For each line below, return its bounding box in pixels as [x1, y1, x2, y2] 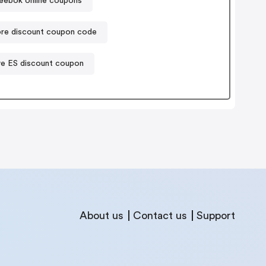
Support [197, 210, 235, 221]
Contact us [133, 210, 187, 221]
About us [80, 210, 123, 221]
